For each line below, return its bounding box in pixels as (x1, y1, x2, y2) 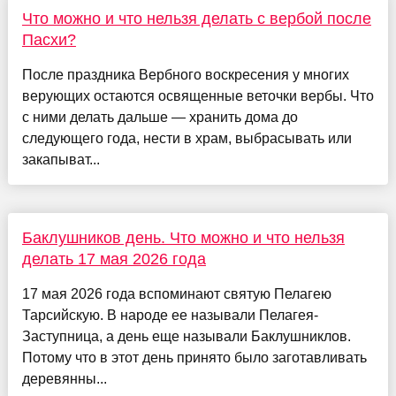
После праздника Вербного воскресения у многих (21, 67, 349, 83)
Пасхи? (21, 31, 76, 49)
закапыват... (21, 152, 100, 168)
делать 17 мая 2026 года (21, 250, 206, 269)
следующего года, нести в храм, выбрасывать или (21, 131, 352, 147)
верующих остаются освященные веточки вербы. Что (21, 88, 374, 104)
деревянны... (21, 371, 107, 387)
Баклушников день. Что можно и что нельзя (21, 229, 345, 247)
